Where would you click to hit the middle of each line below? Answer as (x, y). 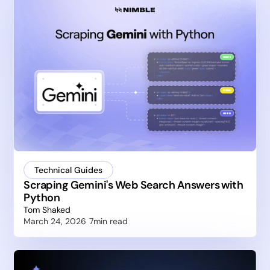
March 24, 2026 (55, 221)
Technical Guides (69, 170)
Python (42, 197)
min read (111, 221)
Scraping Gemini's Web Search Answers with (133, 185)
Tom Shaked (47, 209)
